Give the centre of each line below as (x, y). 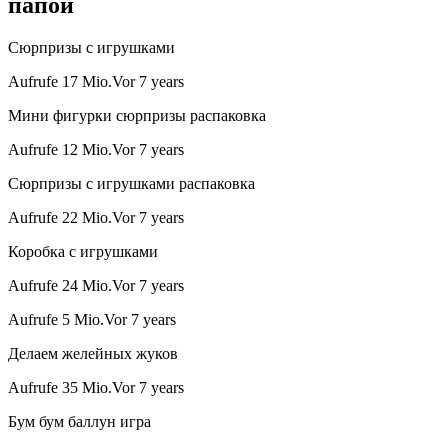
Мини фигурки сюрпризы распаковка (137, 116)
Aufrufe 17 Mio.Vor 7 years (96, 82)
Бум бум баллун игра (79, 422)
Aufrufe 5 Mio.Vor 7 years (92, 320)
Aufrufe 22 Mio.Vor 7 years (96, 218)
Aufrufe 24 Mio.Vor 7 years (96, 286)
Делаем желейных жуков (93, 354)
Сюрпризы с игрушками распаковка (131, 184)
